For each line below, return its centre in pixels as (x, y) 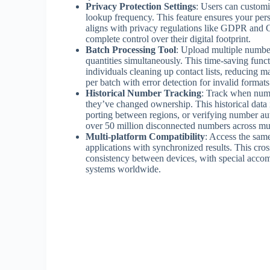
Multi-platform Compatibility (145, 136)
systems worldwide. (123, 169)
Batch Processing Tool (131, 49)
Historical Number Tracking (143, 93)
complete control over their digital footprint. (168, 39)
